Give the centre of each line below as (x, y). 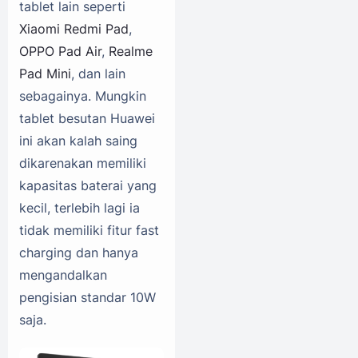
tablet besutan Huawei (87, 119)
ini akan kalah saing (78, 141)
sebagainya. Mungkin (83, 96)
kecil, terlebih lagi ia (80, 208)
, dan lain (98, 74)
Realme (131, 52)
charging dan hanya (79, 253)
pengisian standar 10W (88, 298)
